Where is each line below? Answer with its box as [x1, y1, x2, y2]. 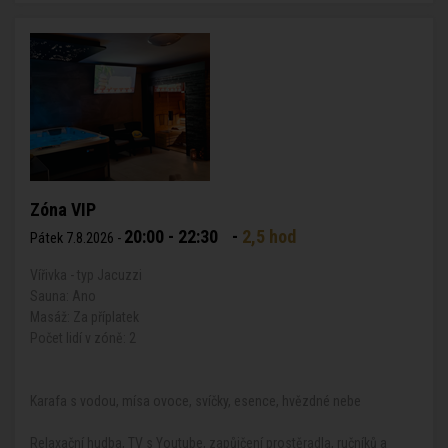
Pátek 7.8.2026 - [30, 230, 124, 247]
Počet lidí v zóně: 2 [30, 330, 136, 346]
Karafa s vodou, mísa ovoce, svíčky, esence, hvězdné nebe [30, 393, 361, 409]
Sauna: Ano [30, 288, 96, 304]
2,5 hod [242, 226, 296, 247]
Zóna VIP [30, 199, 96, 220]
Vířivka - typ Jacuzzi [30, 267, 142, 283]
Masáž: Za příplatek [30, 309, 139, 325]
